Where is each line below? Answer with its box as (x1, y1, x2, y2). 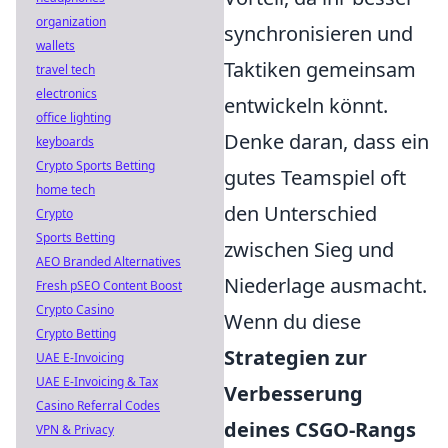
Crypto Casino (36, 301, 114, 318)
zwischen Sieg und (224, 236, 394, 264)
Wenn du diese (224, 308, 361, 336)
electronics (36, 85, 97, 102)
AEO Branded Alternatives (36, 253, 181, 270)
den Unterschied (224, 200, 377, 228)
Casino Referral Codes (36, 397, 160, 414)
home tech (36, 181, 95, 198)
